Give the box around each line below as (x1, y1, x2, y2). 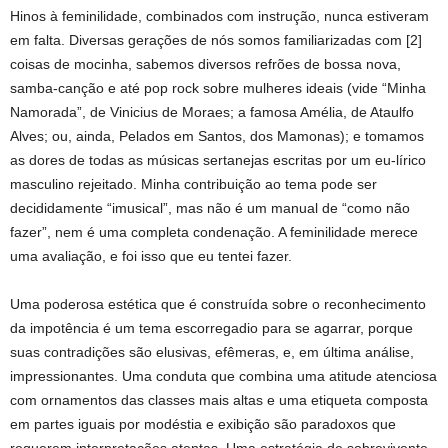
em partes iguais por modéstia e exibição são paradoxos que (10, 416, 396, 433)
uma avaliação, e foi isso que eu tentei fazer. (10, 248, 292, 265)
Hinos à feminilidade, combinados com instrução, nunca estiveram (10, 8, 429, 25)
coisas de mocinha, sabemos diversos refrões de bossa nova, (10, 56, 401, 73)
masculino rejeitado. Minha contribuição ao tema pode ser (10, 176, 377, 193)
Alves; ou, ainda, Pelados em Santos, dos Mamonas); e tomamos (10, 128, 424, 145)
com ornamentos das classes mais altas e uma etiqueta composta (10, 392, 428, 409)
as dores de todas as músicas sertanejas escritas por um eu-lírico (10, 152, 426, 169)
